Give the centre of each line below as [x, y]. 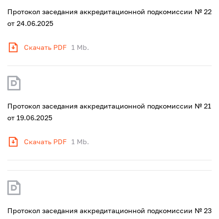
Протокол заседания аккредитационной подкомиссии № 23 [109, 210]
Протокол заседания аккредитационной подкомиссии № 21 [109, 106]
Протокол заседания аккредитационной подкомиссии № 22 [109, 11]
